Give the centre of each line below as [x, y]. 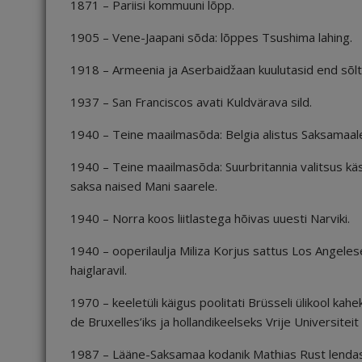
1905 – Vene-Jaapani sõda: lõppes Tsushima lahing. [211, 37]
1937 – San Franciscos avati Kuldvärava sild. [191, 102]
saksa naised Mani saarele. [144, 186]
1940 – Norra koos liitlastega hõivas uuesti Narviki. [210, 218]
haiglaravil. [99, 270]
